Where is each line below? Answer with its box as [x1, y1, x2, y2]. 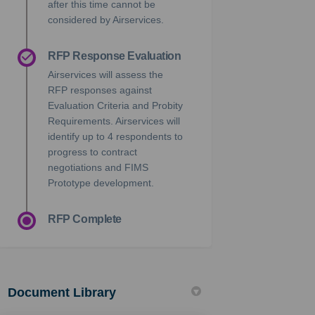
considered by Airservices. [48, 13, 165, 25]
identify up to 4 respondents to [48, 130, 184, 142]
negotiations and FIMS [48, 161, 149, 173]
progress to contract [48, 146, 138, 157]
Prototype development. [48, 176, 155, 188]
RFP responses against [48, 84, 153, 96]
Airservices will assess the [48, 68, 164, 80]
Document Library [8, 285, 117, 300]
